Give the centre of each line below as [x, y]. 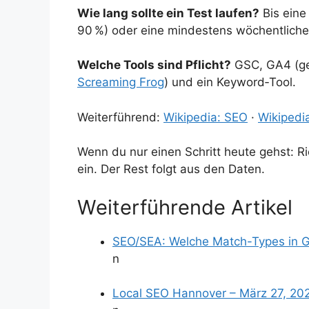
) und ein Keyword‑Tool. [230, 82]
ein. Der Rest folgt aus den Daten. [171, 169]
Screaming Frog [121, 82]
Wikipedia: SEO [206, 117]
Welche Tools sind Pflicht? [154, 65]
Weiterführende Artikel [185, 207]
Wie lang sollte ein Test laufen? [168, 13]
